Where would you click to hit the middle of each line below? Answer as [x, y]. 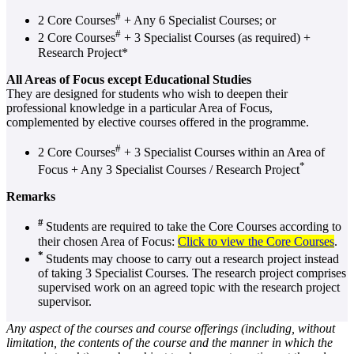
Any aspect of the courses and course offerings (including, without [171, 329]
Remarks [31, 197]
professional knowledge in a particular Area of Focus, [139, 107]
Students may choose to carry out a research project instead [192, 259]
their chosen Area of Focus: [108, 241]
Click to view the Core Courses [256, 241]
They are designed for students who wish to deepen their [147, 93]
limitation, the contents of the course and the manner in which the [169, 343]
